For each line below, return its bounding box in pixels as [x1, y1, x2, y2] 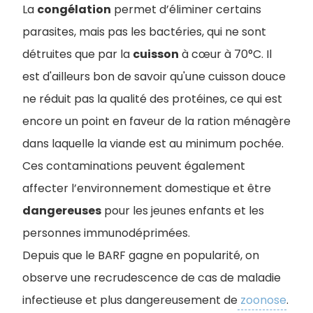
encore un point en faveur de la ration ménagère [22, 113, 291, 129]
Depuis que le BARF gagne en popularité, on [22, 247, 259, 263]
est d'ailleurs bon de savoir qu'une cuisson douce [22, 68, 286, 85]
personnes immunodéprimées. [22, 225, 190, 241]
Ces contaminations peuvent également [22, 158, 245, 174]
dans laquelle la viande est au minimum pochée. [22, 136, 284, 152]
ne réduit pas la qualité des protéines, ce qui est [22, 91, 282, 107]
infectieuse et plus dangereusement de [22, 292, 238, 308]
